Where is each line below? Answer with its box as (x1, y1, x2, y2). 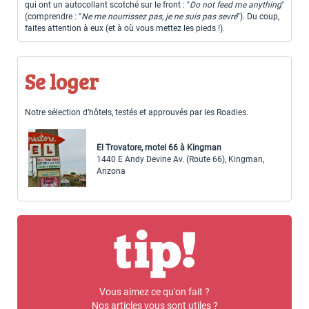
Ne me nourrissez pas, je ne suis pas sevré (81, 12, 237, 22)
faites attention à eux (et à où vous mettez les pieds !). (25, 23, 225, 34)
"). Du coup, (237, 12, 279, 22)
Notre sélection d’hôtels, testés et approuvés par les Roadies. (25, 108, 248, 118)
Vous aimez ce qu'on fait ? (99, 286, 210, 298)
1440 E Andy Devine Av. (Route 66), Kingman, (97, 154, 264, 165)
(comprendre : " (25, 12, 81, 22)
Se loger (25, 68, 99, 96)
